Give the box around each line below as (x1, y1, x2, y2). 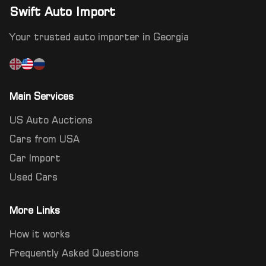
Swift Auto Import (9, 4, 115, 19)
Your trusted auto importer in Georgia (9, 31, 189, 43)
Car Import (9, 152, 61, 164)
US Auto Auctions (9, 114, 93, 126)
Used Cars (9, 171, 58, 183)
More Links (9, 204, 60, 216)
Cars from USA (9, 133, 80, 145)
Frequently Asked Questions (9, 247, 139, 259)
